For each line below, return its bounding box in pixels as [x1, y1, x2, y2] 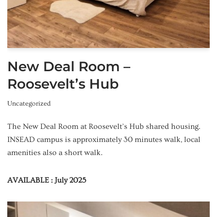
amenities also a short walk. [7, 148, 103, 157]
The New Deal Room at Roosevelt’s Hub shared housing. [7, 122, 201, 131]
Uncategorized [7, 99, 51, 108]
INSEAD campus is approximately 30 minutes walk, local [7, 135, 201, 144]
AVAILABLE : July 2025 [7, 175, 86, 185]
